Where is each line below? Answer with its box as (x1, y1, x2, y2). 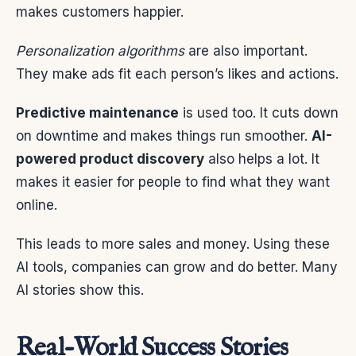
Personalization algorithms (16, 43, 184, 60)
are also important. (184, 43, 308, 60)
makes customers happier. (16, 4, 184, 21)
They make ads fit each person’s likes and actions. (16, 66, 339, 83)
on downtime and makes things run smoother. (16, 128, 311, 145)
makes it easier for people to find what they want (16, 174, 330, 191)
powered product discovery (16, 151, 204, 168)
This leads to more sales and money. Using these (16, 236, 330, 253)
